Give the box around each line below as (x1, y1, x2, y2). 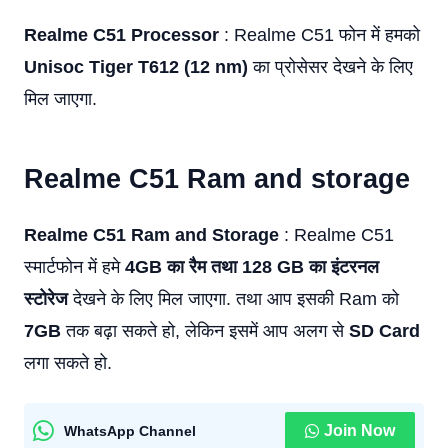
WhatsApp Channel (64, 422, 196, 439)
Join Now (324, 422, 395, 439)
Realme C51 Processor (24, 25, 219, 45)
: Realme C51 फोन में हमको (219, 25, 420, 45)
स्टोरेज (24, 289, 68, 309)
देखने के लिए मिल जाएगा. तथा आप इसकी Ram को (68, 289, 399, 309)
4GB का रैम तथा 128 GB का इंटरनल (120, 257, 379, 277)
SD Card (349, 321, 420, 341)
